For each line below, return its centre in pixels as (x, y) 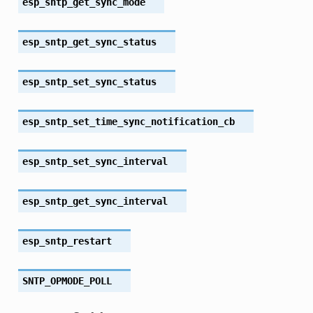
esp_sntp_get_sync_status (89, 42)
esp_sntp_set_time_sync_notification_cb (128, 121)
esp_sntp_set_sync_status (89, 81)
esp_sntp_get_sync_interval (95, 201)
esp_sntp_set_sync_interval (95, 161)
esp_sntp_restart (67, 241)
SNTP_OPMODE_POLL (67, 281)
